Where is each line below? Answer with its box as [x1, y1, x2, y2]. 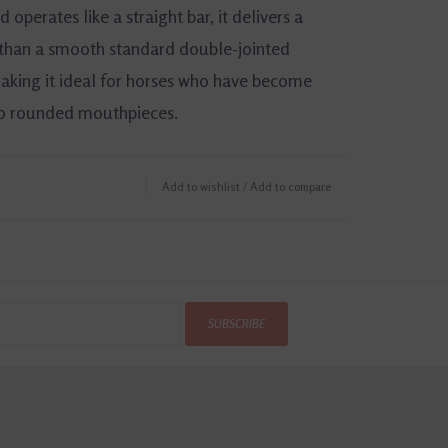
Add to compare [250, 178, 331, 194]
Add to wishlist [162, 178, 240, 194]
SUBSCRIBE [207, 315, 265, 331]
